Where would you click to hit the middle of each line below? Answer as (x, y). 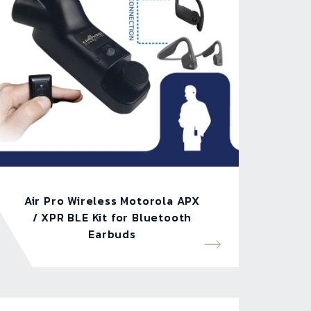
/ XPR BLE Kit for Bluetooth (112, 218)
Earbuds (112, 234)
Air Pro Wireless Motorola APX (112, 201)
